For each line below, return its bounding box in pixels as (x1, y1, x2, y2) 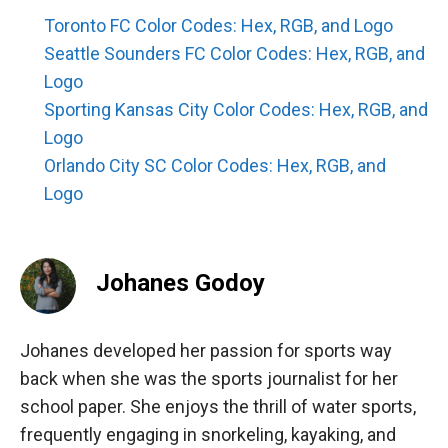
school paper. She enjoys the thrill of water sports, (20, 395, 416, 417)
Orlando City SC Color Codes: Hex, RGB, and (44, 154, 386, 176)
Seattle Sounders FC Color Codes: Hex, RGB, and (44, 42, 425, 64)
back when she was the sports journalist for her (20, 367, 398, 389)
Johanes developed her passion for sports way (20, 339, 392, 361)
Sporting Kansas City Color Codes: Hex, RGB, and (44, 98, 428, 120)
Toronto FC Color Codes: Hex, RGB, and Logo (44, 14, 393, 36)
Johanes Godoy (96, 268, 265, 297)
